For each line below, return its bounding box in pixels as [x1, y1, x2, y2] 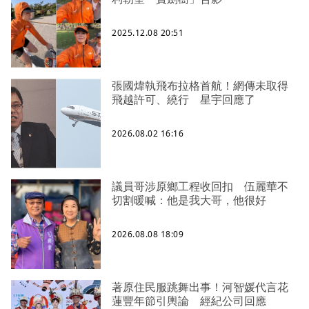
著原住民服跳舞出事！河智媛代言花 [112, 279, 288, 295]
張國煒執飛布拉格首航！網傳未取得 [112, 78, 288, 94]
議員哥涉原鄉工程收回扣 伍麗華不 [112, 179, 288, 195]
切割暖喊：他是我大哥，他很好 [112, 192, 266, 208]
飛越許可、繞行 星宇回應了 [112, 92, 255, 108]
